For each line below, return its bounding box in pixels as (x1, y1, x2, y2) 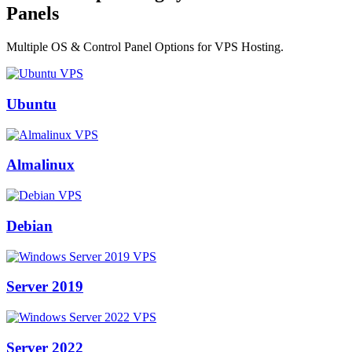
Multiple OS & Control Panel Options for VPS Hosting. (6, 40, 284, 54)
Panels (6, 3, 59, 24)
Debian (6, 217, 53, 234)
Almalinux (6, 156, 75, 174)
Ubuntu (6, 96, 57, 112)
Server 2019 (6, 278, 83, 295)
